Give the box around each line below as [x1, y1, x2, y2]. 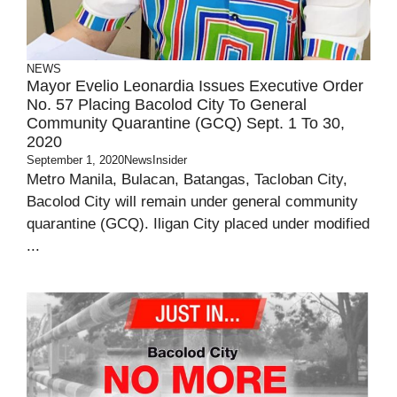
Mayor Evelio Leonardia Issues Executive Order [27, 77, 363, 95]
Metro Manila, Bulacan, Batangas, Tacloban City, [27, 171, 347, 188]
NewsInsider [124, 153, 187, 167]
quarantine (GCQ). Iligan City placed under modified [27, 215, 370, 232]
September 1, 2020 [27, 153, 124, 167]
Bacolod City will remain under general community [27, 193, 358, 210]
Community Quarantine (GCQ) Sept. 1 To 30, [27, 114, 345, 132]
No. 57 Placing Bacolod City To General [27, 96, 307, 113]
